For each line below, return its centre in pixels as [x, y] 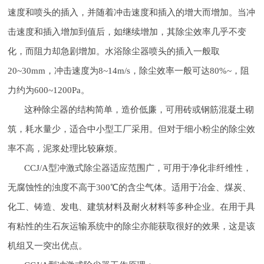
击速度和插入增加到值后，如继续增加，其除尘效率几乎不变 [127, 31]
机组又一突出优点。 [48, 245]
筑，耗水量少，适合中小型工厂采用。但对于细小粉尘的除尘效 [132, 128]
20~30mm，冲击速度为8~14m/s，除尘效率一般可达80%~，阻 [129, 70]
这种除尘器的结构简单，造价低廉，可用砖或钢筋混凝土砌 [139, 109]
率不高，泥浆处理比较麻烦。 [65, 148]
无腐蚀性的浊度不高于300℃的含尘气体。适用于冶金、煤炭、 [130, 187]
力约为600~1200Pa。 [49, 90]
